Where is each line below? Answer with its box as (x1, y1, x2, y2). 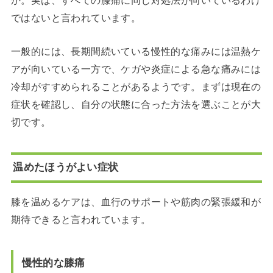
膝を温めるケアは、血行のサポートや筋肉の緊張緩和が (10, 196, 261, 208)
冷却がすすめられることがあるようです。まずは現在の (10, 81, 261, 93)
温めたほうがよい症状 (13, 161, 119, 174)
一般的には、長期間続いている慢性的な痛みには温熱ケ (10, 46, 261, 57)
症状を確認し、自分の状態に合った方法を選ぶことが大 (10, 99, 261, 110)
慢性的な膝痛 (21, 256, 85, 269)
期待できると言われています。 (10, 214, 151, 225)
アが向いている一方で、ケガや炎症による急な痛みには (10, 63, 261, 75)
